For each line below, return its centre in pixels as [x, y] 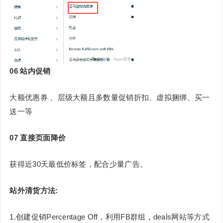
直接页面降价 [43, 137]
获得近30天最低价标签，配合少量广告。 [79, 164]
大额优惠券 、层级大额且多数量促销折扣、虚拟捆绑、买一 [110, 97]
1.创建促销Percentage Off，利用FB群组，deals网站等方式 [110, 217]
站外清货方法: [34, 190]
